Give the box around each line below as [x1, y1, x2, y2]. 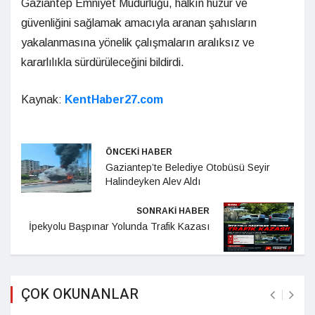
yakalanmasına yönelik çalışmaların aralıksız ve [21, 37, 255, 49]
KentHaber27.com [65, 94, 163, 106]
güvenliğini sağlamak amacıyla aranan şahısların [21, 17, 257, 30]
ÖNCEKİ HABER [105, 147, 172, 157]
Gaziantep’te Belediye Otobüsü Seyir [105, 162, 270, 174]
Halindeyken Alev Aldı [105, 176, 200, 188]
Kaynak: [21, 94, 65, 106]
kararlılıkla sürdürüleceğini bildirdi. [21, 56, 184, 69]
